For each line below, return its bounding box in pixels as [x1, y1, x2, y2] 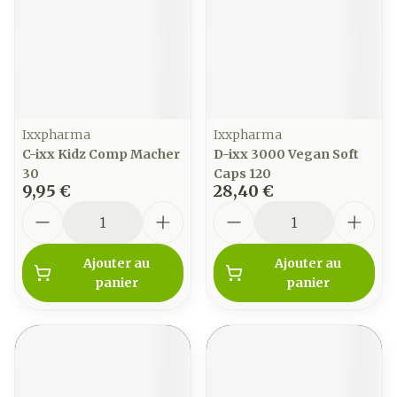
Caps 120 [214, 166, 271, 182]
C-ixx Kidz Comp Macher [22, 146, 180, 162]
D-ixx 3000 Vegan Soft [214, 146, 359, 162]
